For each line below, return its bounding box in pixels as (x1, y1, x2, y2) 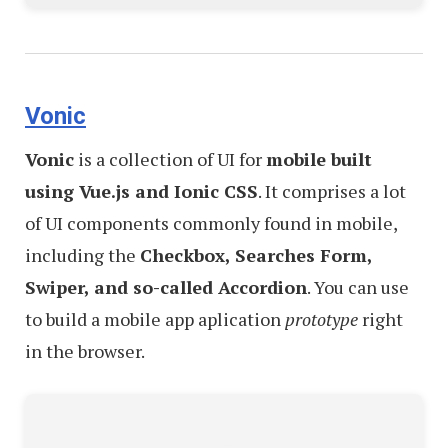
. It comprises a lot (258, 178, 406, 203)
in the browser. (25, 338, 145, 363)
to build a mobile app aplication (25, 306, 285, 331)
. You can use (307, 274, 409, 299)
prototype (285, 306, 358, 331)
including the (25, 242, 140, 267)
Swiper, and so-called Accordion (25, 274, 307, 299)
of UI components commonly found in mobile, (25, 210, 397, 235)
